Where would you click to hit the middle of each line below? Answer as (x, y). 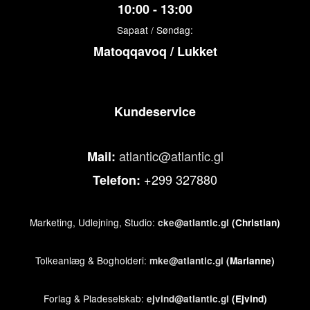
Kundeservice (155, 111)
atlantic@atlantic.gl (171, 156)
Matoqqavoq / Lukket (155, 51)
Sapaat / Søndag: (155, 30)
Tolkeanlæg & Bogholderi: (92, 260)
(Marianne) (249, 261)
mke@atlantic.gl (186, 261)
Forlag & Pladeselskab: (95, 298)
